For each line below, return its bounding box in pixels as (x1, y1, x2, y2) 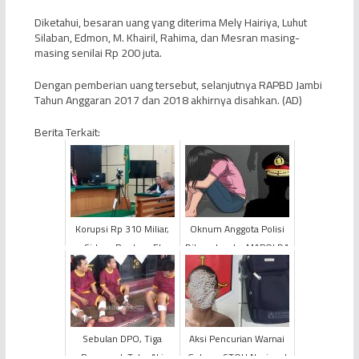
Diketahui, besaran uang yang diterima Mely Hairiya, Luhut (34, 12, 307, 34)
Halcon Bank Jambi (82, 256, 163, 276)
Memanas (101, 275, 144, 294)
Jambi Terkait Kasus (195, 256, 280, 276)
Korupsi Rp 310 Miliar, (75, 220, 170, 239)
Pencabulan (212, 275, 263, 294)
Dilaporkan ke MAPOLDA (184, 238, 289, 257)
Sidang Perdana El (83, 238, 161, 257)
